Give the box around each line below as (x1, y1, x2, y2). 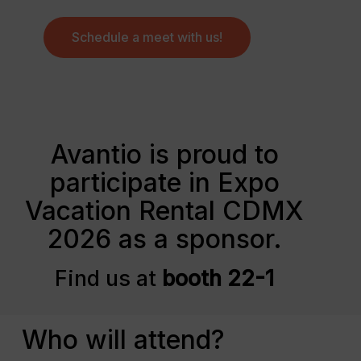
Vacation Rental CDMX (25, 194, 305, 226)
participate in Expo (49, 166, 280, 198)
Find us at (55, 264, 163, 292)
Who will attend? (21, 324, 225, 356)
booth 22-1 (162, 264, 275, 292)
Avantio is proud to (50, 138, 279, 170)
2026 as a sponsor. (47, 222, 282, 255)
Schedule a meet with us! (71, 28, 222, 45)
